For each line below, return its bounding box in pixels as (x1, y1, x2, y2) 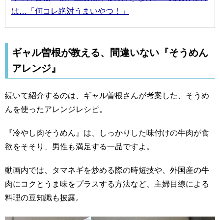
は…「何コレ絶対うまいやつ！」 (11, 5, 129, 16)
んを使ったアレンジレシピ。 (5, 103, 107, 114)
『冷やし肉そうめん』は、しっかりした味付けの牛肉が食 (5, 127, 209, 138)
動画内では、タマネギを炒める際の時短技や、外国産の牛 (5, 164, 209, 175)
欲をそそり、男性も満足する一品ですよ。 (5, 140, 154, 152)
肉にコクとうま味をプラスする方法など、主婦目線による (5, 178, 209, 189)
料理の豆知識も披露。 (5, 192, 83, 203)
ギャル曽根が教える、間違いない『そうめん (12, 45, 208, 59)
